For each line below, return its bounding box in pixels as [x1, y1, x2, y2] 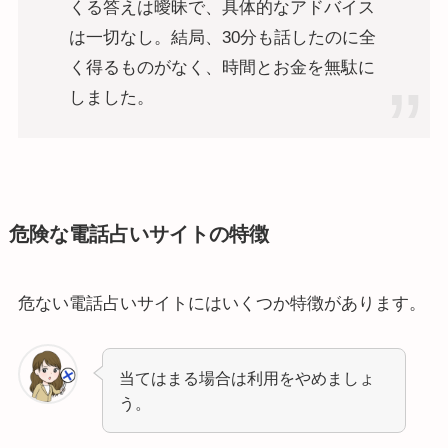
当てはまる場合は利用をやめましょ [119, 368, 376, 387]
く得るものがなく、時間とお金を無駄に [68, 57, 375, 77]
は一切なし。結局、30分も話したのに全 [68, 27, 376, 47]
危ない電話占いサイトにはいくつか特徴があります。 [17, 293, 426, 313]
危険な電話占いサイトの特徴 [8, 223, 269, 246]
